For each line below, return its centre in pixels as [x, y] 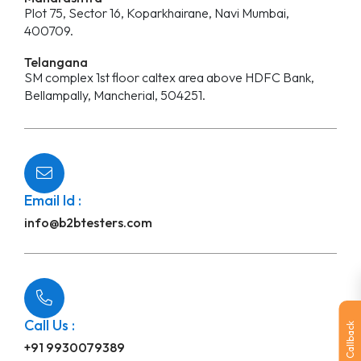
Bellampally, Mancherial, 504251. [115, 95]
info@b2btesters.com [88, 222]
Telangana [56, 62]
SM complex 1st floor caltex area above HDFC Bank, [169, 77]
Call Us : [50, 325]
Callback [350, 339]
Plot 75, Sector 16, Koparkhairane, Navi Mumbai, [157, 12]
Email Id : [53, 200]
